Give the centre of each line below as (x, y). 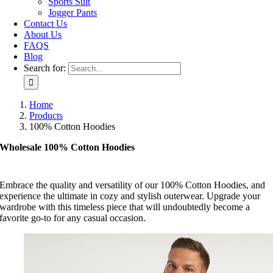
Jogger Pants (73, 12)
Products (46, 115)
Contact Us (46, 23)
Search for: (45, 68)
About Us (43, 34)
